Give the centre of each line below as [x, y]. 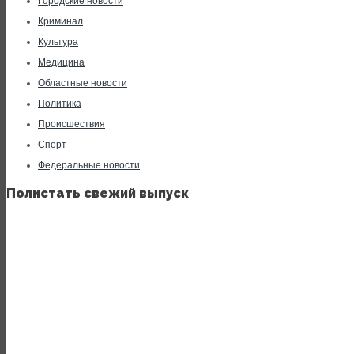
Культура [58, 42]
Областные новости [83, 83]
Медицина [61, 62]
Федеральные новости [89, 165]
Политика [60, 104]
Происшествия [72, 124]
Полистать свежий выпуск [98, 194]
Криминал [60, 21]
